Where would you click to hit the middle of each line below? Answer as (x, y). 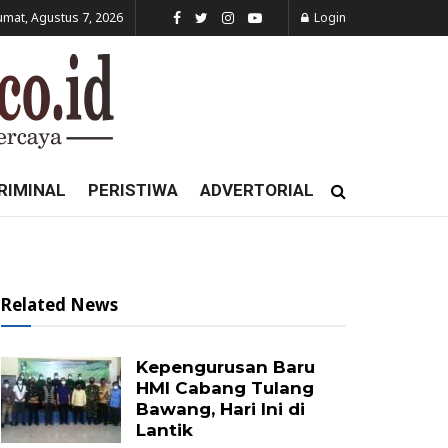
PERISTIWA (132, 190)
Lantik (164, 430)
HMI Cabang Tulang (225, 388)
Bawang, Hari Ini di (220, 409)
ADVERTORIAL (256, 190)
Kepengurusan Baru (225, 367)
